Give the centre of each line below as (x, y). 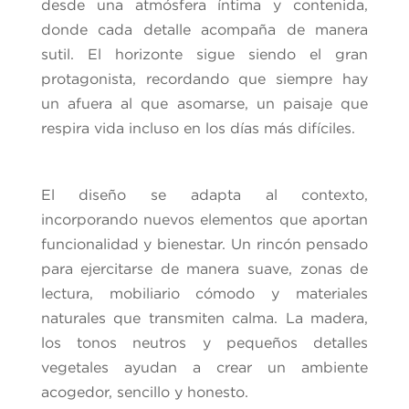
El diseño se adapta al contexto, (204, 194)
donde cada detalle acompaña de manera (204, 29)
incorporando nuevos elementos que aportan (204, 219)
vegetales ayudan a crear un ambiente (204, 367)
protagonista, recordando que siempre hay (204, 79)
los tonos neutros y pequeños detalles (204, 342)
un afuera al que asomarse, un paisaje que (204, 103)
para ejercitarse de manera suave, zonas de (204, 268)
